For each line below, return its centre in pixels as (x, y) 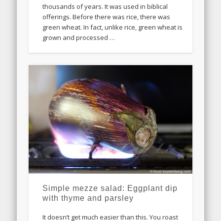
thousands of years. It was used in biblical (105, 7)
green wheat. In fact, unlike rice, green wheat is (113, 27)
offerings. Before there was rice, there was (107, 17)
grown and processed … (79, 38)
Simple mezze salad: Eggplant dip (110, 188)
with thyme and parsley (88, 198)
